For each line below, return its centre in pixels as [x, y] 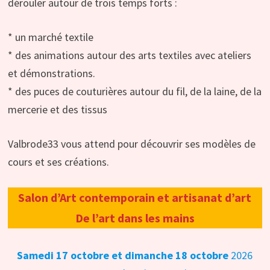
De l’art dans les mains [135, 218]
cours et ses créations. [58, 162]
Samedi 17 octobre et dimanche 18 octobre [123, 256]
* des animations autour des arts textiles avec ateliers [129, 55]
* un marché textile [50, 37]
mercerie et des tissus [57, 110]
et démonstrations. [51, 74]
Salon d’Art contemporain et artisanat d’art [135, 198]
